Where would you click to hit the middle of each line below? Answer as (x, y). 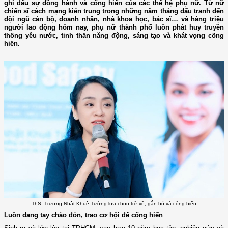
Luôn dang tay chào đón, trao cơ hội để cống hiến (83, 215)
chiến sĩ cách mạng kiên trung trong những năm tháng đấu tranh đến (114, 11)
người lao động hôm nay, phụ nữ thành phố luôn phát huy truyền (114, 27)
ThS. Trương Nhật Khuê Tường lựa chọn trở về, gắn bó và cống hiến (114, 204)
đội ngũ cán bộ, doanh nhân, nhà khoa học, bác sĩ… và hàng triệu (114, 19)
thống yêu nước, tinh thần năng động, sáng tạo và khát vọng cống (114, 35)
